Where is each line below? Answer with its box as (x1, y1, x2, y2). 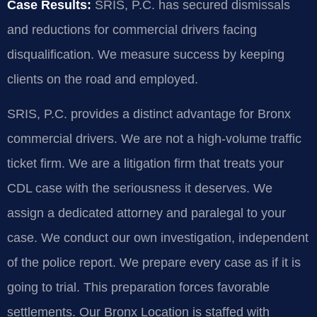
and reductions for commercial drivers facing (7, 22, 257, 37)
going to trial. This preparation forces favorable (7, 279, 270, 294)
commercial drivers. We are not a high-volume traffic (7, 131, 301, 146)
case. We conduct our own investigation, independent (7, 230, 309, 245)
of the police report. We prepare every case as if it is (7, 255, 301, 270)
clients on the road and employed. (7, 71, 198, 86)
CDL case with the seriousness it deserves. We (7, 180, 272, 195)
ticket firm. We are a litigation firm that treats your (7, 156, 284, 171)
